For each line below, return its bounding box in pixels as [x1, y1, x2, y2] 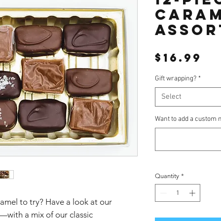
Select [161, 92, 182, 102]
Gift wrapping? [155, 74, 196, 83]
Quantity [155, 172, 179, 180]
